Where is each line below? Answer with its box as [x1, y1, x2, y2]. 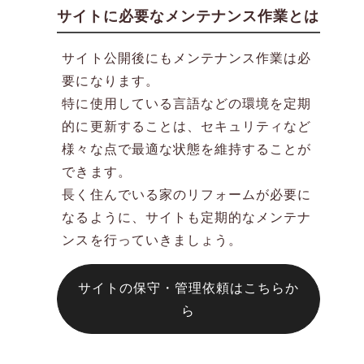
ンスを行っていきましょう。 [62, 230, 243, 249]
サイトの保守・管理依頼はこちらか [77, 278, 300, 297]
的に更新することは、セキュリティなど [62, 116, 312, 136]
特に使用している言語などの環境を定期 [62, 93, 312, 113]
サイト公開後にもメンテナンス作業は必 [62, 48, 312, 67]
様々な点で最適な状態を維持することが [62, 139, 312, 158]
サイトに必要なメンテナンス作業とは [57, 5, 320, 27]
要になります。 [62, 71, 159, 90]
